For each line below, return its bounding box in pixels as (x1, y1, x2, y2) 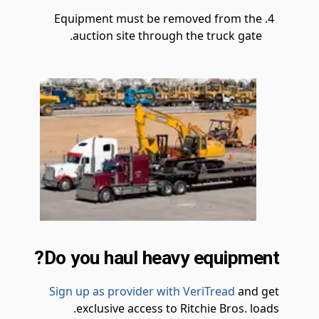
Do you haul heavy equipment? (43, 246, 279, 268)
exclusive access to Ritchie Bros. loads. (76, 300, 279, 316)
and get (235, 283, 279, 299)
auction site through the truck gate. (73, 28, 262, 43)
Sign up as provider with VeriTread (49, 283, 235, 299)
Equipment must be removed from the (54, 11, 262, 26)
